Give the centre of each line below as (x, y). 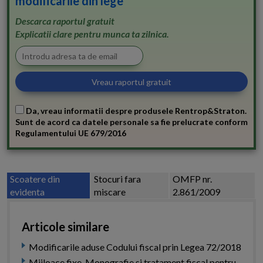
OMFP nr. (193, 179)
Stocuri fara (118, 179)
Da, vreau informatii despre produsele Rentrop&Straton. (135, 111)
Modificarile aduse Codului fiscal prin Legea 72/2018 (135, 247)
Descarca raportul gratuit (65, 21)
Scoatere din (35, 179)
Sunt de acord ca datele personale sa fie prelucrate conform (131, 122)
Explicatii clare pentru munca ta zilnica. (92, 34)
